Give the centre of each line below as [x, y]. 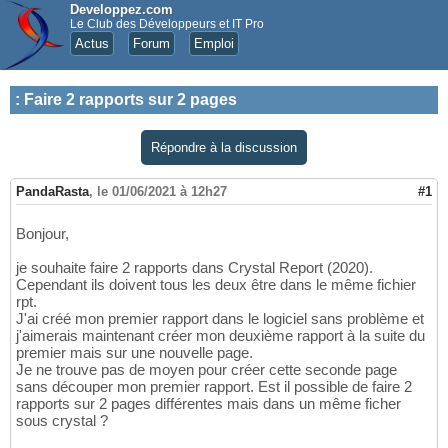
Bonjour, [42, 234]
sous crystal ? [62, 421]
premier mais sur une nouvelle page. [134, 353]
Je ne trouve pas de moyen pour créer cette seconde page [206, 370]
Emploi [214, 43]
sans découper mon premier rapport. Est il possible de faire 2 [214, 387]
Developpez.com [121, 9]
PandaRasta [52, 192]
